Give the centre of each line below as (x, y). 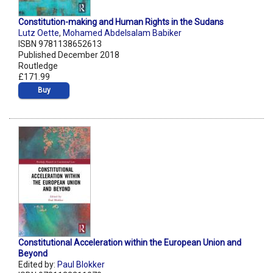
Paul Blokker (81, 265)
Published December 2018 (69, 55)
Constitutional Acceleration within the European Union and (130, 243)
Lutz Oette (39, 33)
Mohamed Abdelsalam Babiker (122, 33)
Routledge (38, 66)
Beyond (33, 254)
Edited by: (38, 265)
